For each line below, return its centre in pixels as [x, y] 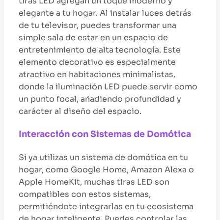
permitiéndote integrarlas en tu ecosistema [106, 206]
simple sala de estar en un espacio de [93, 37]
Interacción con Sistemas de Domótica [105, 134]
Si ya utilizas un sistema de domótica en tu [103, 157]
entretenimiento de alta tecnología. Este [100, 50]
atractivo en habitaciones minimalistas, [97, 74]
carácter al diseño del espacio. [80, 111]
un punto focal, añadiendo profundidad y [100, 99]
